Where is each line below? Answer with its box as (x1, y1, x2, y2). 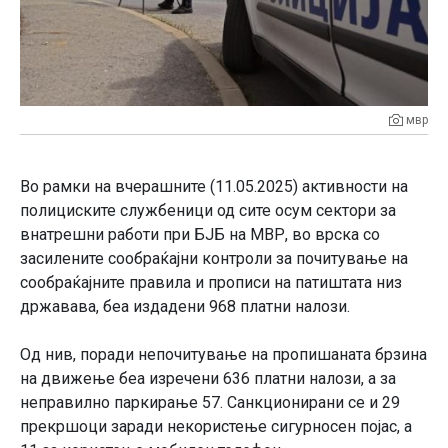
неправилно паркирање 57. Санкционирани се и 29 (20, 392, 400, 412)
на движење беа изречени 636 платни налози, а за (20, 368, 396, 388)
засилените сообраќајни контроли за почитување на (20, 248, 408, 268)
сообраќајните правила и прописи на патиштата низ (20, 272, 402, 292)
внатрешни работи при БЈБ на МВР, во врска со (20, 224, 380, 244)
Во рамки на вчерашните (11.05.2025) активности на (20, 176, 408, 196)
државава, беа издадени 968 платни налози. (20, 296, 350, 316)
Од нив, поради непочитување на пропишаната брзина (20, 344, 427, 364)
